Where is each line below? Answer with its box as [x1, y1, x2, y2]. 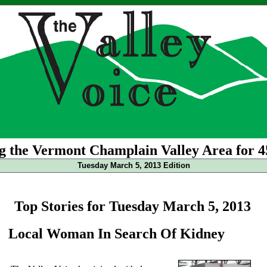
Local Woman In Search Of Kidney [8, 225, 225, 241]
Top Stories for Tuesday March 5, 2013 [14, 198, 251, 214]
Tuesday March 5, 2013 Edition [77, 161, 190, 170]
